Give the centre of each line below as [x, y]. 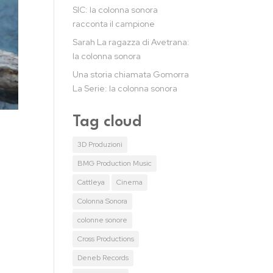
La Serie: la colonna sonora [125, 88]
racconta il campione [114, 24]
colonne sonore [103, 220]
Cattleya [91, 182]
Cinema [130, 182]
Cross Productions [106, 239]
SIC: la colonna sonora [115, 10]
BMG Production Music [115, 163]
